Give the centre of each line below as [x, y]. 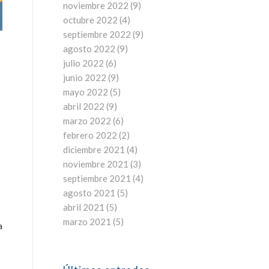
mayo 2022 [86, 92]
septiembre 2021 [97, 178]
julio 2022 [84, 63]
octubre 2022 [91, 20]
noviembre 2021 [96, 164]
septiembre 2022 [97, 34]
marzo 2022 [87, 121]
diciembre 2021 [94, 150]
